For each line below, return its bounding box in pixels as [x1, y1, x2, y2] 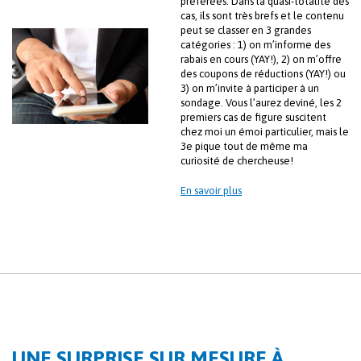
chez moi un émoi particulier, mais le [180, 126, 349, 139]
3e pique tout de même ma [180, 140, 308, 153]
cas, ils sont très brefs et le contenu [180, 10, 344, 23]
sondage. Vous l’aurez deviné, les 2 [180, 97, 342, 110]
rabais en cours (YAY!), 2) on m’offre [180, 53, 342, 66]
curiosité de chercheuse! [180, 155, 293, 168]
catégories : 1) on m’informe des [180, 39, 330, 52]
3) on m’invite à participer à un [180, 82, 319, 95]
